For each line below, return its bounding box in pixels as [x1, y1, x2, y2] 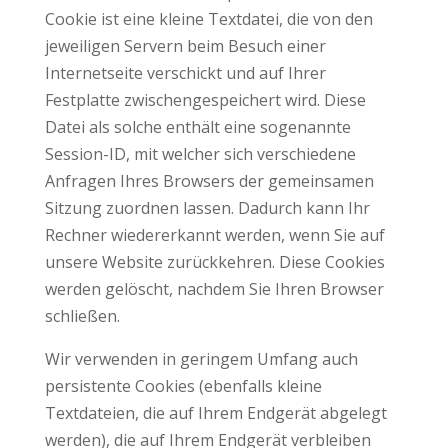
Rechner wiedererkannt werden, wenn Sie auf [44, 224, 385, 246]
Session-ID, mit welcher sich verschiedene [44, 143, 356, 165]
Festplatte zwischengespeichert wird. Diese [44, 89, 366, 111]
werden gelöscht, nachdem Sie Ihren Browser [44, 278, 384, 300]
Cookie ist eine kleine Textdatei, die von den [44, 8, 373, 30]
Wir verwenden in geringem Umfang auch [44, 348, 358, 370]
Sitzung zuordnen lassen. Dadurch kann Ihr [44, 197, 370, 219]
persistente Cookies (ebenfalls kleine [44, 375, 322, 397]
